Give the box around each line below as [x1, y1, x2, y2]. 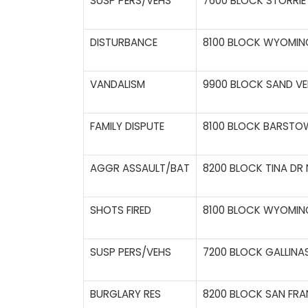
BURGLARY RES [90, 287, 161, 302]
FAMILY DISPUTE [90, 119, 164, 134]
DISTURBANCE [90, 35, 157, 50]
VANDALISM [90, 77, 145, 92]
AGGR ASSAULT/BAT [90, 161, 190, 176]
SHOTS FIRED [90, 203, 151, 218]
